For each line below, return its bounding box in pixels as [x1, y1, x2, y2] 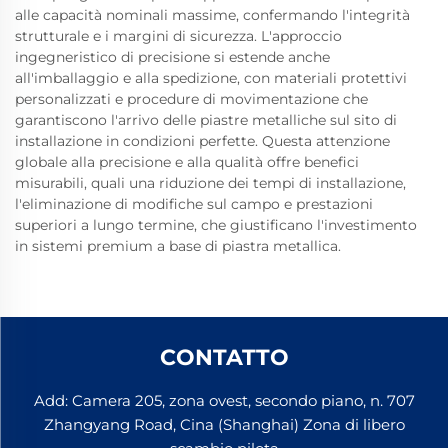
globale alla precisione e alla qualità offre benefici [15, 152, 359, 171]
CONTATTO [159, 343, 289, 371]
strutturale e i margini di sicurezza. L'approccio [15, 26, 342, 45]
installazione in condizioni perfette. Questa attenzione [15, 131, 390, 150]
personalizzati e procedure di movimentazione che [15, 89, 368, 108]
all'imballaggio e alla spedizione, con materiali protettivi [15, 68, 407, 87]
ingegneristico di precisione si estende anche [15, 47, 330, 66]
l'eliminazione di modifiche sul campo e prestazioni [15, 194, 373, 213]
